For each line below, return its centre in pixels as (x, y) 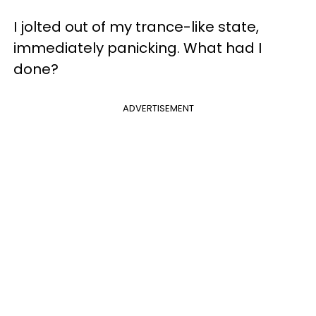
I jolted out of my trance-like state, (136, 26)
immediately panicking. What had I (138, 48)
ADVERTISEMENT (158, 108)
